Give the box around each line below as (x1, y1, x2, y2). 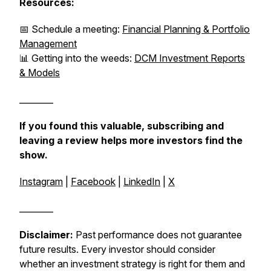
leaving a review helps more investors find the (19, 134, 243, 146)
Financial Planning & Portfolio (122, 23, 250, 35)
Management (19, 38, 77, 50)
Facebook (71, 175, 116, 188)
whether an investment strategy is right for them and (19, 258, 245, 270)
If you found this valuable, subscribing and (19, 120, 224, 132)
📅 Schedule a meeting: (19, 23, 122, 35)
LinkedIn (123, 175, 160, 188)
